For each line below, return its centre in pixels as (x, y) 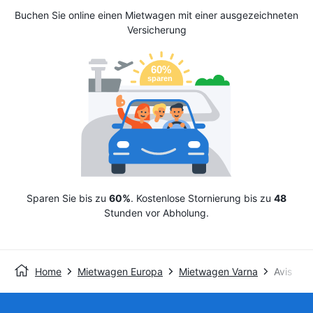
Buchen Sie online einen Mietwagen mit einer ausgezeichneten (156, 15)
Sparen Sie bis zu (68, 198)
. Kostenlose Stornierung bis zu (202, 198)
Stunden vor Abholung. (156, 212)
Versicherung (156, 29)
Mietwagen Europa (120, 271)
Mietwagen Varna (218, 271)
